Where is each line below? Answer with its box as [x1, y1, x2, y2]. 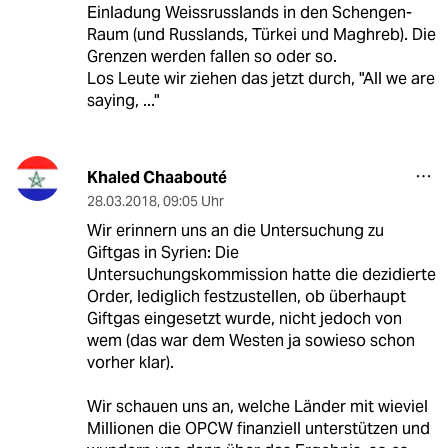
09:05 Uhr [162, 191, 224, 210]
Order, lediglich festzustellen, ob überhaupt [86, 285, 406, 307]
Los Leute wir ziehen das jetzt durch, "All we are [86, 67, 435, 89]
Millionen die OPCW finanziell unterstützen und [86, 417, 430, 439]
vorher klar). [86, 351, 174, 373]
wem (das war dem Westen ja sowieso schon [86, 329, 415, 351]
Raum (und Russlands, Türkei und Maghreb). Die [86, 23, 436, 45]
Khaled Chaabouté [86, 166, 227, 188]
